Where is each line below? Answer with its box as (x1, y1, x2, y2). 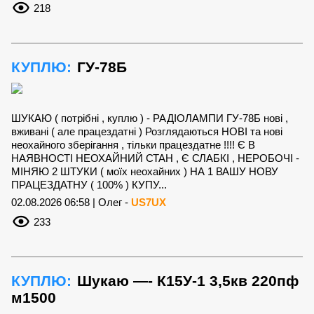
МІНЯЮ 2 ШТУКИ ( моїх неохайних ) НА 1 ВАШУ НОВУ (11, 165, 278, 177)
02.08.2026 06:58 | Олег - (11, 196, 131, 208)
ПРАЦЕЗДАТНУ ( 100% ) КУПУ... (11, 178, 167, 191)
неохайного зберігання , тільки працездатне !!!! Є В (11, 138, 255, 151)
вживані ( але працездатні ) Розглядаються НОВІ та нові (11, 125, 282, 137)
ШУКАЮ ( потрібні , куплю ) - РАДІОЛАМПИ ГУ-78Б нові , (11, 111, 288, 124)
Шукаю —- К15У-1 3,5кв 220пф (77, 272, 299, 289)
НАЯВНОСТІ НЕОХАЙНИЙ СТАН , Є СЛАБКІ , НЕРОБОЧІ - (11, 151, 299, 164)
